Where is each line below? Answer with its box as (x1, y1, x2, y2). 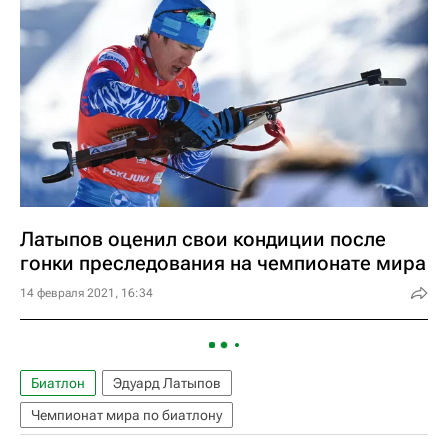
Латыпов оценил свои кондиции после (20, 227, 386, 251)
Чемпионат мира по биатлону (31, 407, 222, 423)
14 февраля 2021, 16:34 (20, 286, 153, 300)
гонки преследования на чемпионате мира (20, 251, 426, 275)
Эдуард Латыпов (113, 375, 221, 391)
